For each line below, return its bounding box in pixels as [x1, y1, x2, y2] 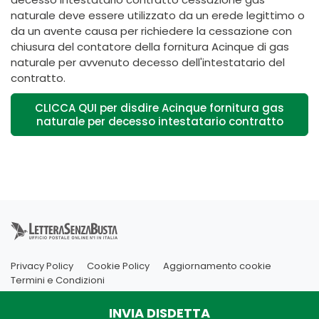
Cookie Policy [87, 259, 150, 273]
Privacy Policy [11, 259, 73, 273]
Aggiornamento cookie [163, 259, 271, 273]
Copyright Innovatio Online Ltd [11, 307, 123, 318]
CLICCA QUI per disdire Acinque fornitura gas [35, 100, 284, 115]
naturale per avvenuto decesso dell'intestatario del [11, 55, 285, 70]
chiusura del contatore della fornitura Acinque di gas [11, 39, 289, 54]
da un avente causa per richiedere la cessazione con [11, 23, 292, 38]
